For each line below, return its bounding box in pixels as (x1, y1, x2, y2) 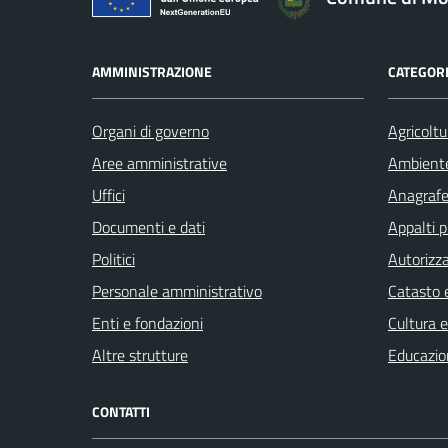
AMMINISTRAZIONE (92, 60, 212, 82)
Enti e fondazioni (92, 310, 203, 335)
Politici (92, 246, 135, 271)
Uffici (92, 182, 125, 207)
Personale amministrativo (92, 278, 262, 303)
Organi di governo (92, 118, 209, 143)
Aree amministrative (92, 150, 227, 175)
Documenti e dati (92, 214, 205, 239)
